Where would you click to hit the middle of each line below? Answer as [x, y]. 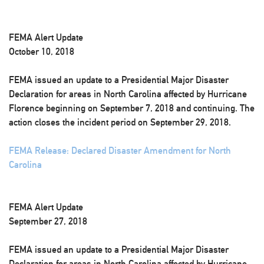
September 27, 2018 [48, 221]
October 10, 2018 [42, 52]
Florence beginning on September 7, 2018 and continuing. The [132, 108]
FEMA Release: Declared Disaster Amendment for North [120, 151]
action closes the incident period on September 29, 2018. [120, 122]
